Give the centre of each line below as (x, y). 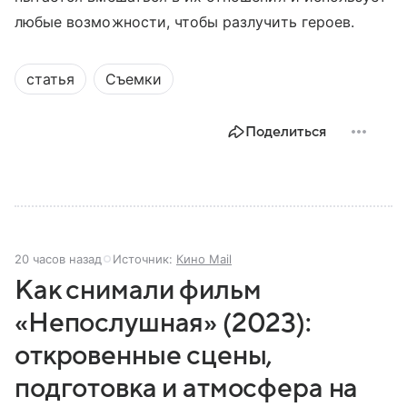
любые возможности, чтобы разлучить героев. (185, 21)
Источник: (144, 258)
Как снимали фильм (138, 290)
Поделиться (286, 131)
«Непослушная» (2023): (163, 323)
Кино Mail (204, 258)
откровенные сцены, (144, 355)
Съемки (134, 79)
